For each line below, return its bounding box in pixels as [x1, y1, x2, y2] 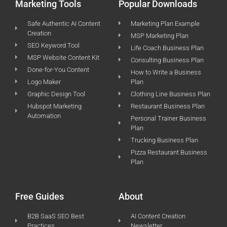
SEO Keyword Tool [27, 41, 80, 49]
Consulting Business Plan [131, 56, 204, 64]
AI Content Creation [131, 212, 185, 220]
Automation [27, 111, 61, 120]
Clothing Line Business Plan [131, 90, 210, 98]
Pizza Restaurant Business [131, 148, 207, 156]
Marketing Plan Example [131, 19, 200, 27]
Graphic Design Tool [27, 90, 85, 98]
